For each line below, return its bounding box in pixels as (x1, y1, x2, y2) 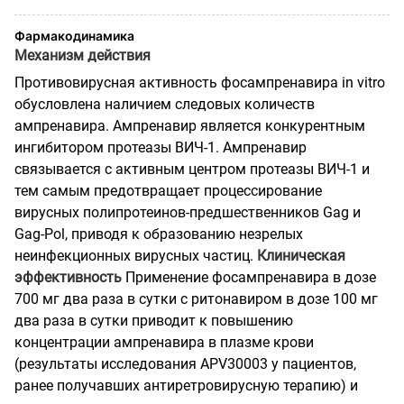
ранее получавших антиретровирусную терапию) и (14, 376, 358, 394)
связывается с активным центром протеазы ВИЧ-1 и (14, 160, 370, 178)
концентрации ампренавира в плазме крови (14, 333, 314, 351)
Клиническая (257, 246, 345, 264)
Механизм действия (14, 46, 151, 64)
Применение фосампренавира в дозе (122, 268, 376, 286)
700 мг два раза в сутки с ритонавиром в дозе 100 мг (14, 289, 378, 308)
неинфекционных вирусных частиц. (14, 246, 257, 264)
